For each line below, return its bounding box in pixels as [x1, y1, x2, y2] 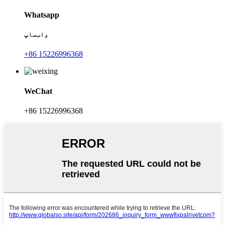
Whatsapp [24, 11, 59, 20]
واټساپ [24, 31, 48, 39]
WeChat [24, 86, 52, 95]
